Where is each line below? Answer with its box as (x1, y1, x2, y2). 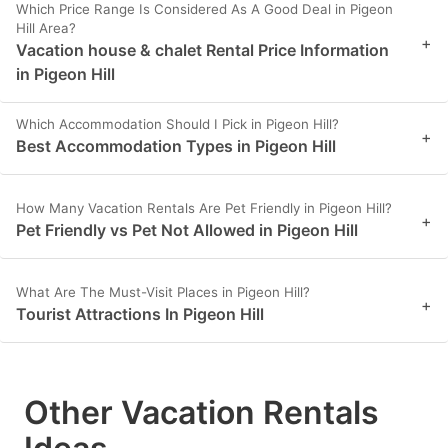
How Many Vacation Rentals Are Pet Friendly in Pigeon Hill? (16, 200, 392, 217)
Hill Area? (16, 20, 76, 37)
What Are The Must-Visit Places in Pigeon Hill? (16, 284, 310, 301)
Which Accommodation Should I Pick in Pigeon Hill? (16, 116, 339, 133)
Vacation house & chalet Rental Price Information (16, 40, 389, 61)
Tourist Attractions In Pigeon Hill (16, 304, 264, 325)
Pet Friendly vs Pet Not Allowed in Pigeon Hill (16, 220, 358, 241)
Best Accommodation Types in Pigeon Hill (16, 136, 336, 157)
